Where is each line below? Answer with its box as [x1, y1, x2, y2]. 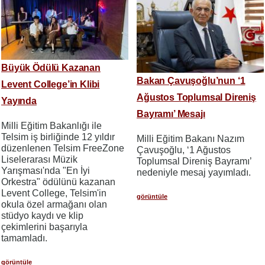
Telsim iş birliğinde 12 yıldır [1, 131, 115, 142]
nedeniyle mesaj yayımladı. [137, 167, 251, 178]
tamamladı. [1, 232, 47, 243]
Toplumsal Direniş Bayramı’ [137, 156, 251, 167]
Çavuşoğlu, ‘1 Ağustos [137, 145, 231, 156]
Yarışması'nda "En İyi [1, 165, 90, 176]
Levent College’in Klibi [1, 79, 100, 89]
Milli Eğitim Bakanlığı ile [1, 120, 102, 131]
